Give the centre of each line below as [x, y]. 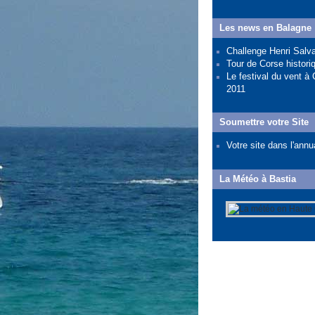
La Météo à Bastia [258, 179]
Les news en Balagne [265, 28]
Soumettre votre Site [264, 122]
